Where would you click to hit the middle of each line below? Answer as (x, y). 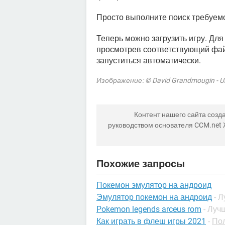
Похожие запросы (141, 164)
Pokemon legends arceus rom (149, 209)
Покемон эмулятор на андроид (154, 185)
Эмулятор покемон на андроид (154, 197)
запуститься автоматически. (149, 61)
